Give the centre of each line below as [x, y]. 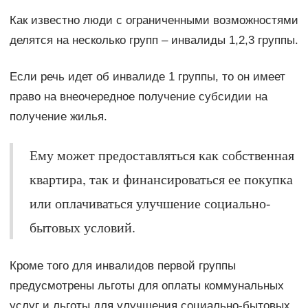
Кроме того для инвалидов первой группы [122, 265]
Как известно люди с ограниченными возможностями [154, 20]
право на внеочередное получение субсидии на [138, 96]
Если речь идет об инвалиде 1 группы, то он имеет [147, 76]
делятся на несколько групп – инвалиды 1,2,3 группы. [154, 40]
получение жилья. [58, 116]
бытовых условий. [82, 227]
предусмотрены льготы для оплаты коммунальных [146, 285]
